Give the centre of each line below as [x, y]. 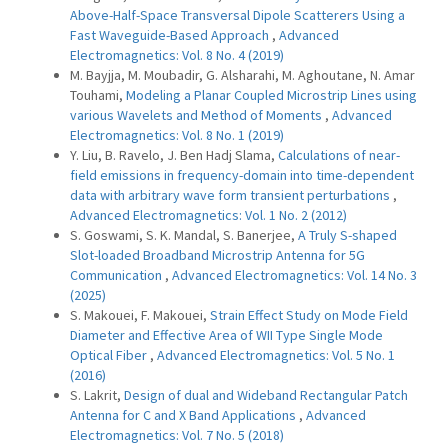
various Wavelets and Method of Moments [197, 115]
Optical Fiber [110, 355]
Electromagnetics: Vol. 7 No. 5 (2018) [177, 435]
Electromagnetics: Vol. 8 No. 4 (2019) [177, 55]
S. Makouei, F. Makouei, [140, 315]
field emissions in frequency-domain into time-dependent [242, 175]
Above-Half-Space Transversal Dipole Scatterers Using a [237, 15]
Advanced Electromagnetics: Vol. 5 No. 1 [276, 355]
